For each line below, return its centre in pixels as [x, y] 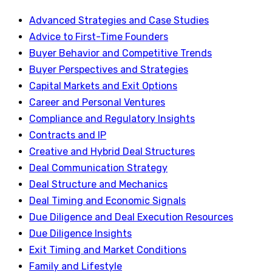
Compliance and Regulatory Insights [112, 119]
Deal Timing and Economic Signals [107, 201]
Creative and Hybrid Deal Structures [112, 151]
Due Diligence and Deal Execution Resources [131, 217]
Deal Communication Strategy [98, 168]
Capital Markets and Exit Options [103, 86]
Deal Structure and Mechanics [98, 184]
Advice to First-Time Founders [99, 37]
